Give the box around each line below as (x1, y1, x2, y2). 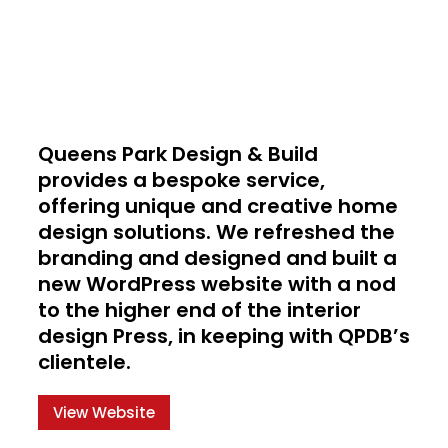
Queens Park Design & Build (38, 140, 318, 169)
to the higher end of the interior (38, 296, 361, 325)
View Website (53, 402, 155, 424)
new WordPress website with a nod (38, 270, 396, 299)
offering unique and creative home (38, 192, 398, 221)
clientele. (38, 348, 131, 377)
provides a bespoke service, (38, 166, 325, 195)
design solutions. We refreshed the (38, 218, 395, 247)
